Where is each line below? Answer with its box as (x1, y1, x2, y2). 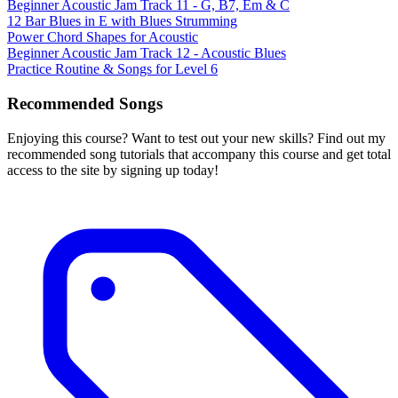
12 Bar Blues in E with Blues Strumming (7, 13, 237, 29)
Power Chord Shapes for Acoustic (7, 29, 198, 45)
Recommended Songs (7, 93, 163, 113)
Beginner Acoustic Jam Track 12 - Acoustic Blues (7, 45, 286, 61)
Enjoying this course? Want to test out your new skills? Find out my (7, 130, 386, 146)
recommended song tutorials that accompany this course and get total (7, 146, 391, 162)
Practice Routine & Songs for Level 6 (7, 61, 218, 77)
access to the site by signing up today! (7, 162, 219, 178)
